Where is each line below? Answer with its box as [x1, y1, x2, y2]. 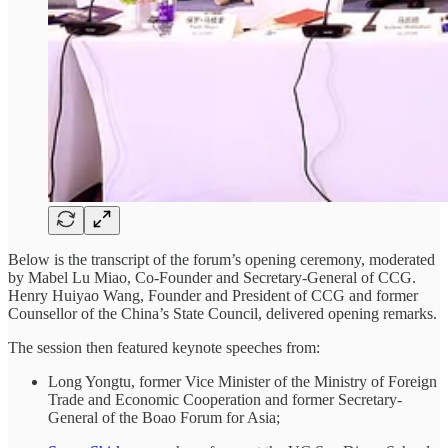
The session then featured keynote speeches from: [8, 338, 320, 356]
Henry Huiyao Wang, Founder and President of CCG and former [8, 286, 418, 304]
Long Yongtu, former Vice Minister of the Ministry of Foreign [48, 372, 437, 390]
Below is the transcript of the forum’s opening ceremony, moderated [8, 250, 435, 268]
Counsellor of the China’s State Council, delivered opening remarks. [8, 304, 437, 322]
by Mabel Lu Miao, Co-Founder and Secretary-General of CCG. [8, 268, 416, 286]
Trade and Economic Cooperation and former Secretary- [48, 390, 402, 408]
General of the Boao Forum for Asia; [48, 408, 280, 426]
